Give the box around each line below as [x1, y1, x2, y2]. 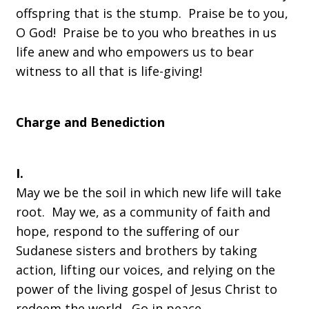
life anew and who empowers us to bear [16, 43, 254, 60]
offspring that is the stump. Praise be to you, [16, 5, 288, 21]
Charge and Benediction [16, 114, 165, 130]
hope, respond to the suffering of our [16, 223, 239, 239]
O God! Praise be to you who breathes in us [16, 24, 277, 41]
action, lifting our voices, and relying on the [16, 261, 275, 278]
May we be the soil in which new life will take [16, 184, 281, 201]
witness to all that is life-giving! [16, 63, 206, 79]
